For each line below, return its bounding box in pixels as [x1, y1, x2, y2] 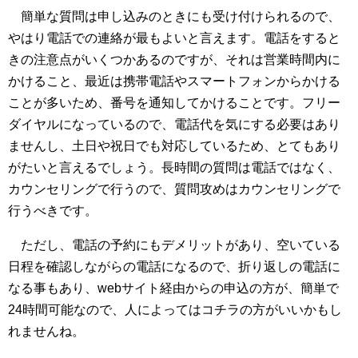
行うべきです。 [8, 204, 101, 218]
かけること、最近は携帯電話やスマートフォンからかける [8, 74, 340, 89]
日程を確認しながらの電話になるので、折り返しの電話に [8, 260, 340, 274]
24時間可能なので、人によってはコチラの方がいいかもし [8, 303, 342, 317]
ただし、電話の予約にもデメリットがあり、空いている [8, 238, 340, 253]
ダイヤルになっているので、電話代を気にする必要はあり [8, 117, 340, 132]
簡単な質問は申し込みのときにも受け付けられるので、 [8, 10, 340, 24]
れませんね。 [8, 324, 85, 339]
